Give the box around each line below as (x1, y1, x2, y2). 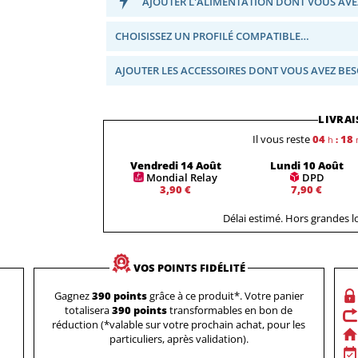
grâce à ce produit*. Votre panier (146, 288, 304, 303)
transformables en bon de (167, 302, 293, 317)
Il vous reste (253, 131, 311, 146)
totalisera (65, 302, 113, 317)
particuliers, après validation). (109, 331, 249, 346)
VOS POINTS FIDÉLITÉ (133, 260, 246, 275)
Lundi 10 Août (269, 157, 344, 173)
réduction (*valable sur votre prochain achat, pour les (52, 316, 306, 332)
